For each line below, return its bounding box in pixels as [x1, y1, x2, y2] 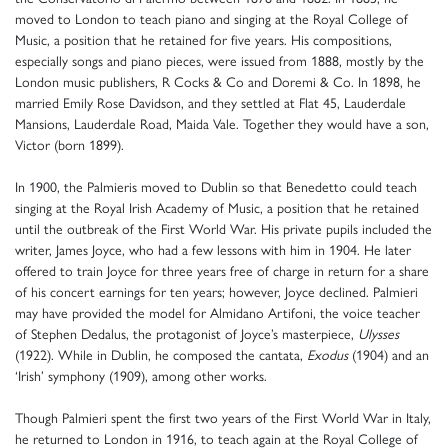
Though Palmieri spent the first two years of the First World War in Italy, [15, 407, 431, 428]
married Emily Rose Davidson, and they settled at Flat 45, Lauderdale [15, 92, 406, 113]
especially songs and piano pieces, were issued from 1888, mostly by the [15, 50, 424, 71]
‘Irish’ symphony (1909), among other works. [15, 365, 267, 386]
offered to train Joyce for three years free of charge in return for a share [15, 260, 429, 281]
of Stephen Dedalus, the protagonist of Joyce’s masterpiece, [15, 323, 358, 344]
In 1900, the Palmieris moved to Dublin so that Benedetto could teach [15, 176, 417, 197]
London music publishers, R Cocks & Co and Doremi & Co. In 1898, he [15, 71, 421, 92]
